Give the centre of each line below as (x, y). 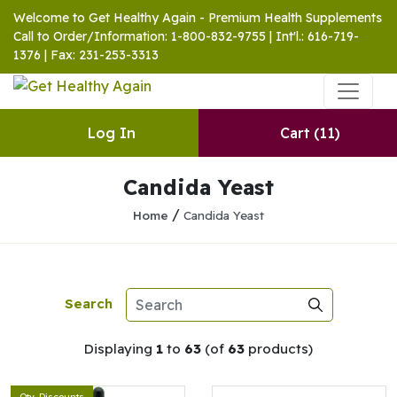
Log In (112, 133)
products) (279, 349)
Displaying (120, 349)
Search (88, 304)
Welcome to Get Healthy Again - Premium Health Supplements (198, 18)
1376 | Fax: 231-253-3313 (86, 55)
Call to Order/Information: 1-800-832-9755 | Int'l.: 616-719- (186, 36)
